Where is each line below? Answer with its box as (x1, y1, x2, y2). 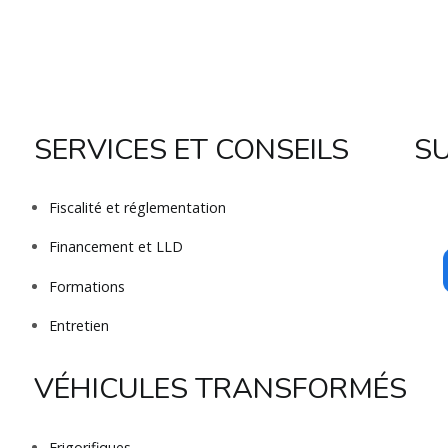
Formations (48, 276, 125, 296)
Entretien (48, 316, 109, 336)
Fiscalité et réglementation (48, 198, 226, 218)
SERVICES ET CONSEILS (33, 129, 349, 169)
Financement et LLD (48, 237, 183, 257)
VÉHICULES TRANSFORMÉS (33, 369, 407, 409)
